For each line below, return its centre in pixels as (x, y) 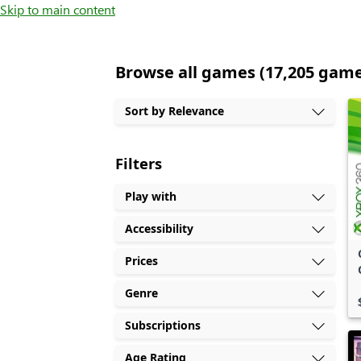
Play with (151, 196)
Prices (142, 261)
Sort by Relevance (175, 111)
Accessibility (160, 228)
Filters (139, 163)
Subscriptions (163, 325)
